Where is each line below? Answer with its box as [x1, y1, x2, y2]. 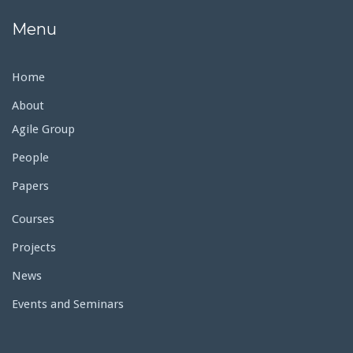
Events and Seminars [12, 297, 124, 311]
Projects [12, 240, 56, 255]
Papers [12, 179, 49, 193]
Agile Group [12, 122, 75, 136]
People [12, 150, 49, 165]
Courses [12, 212, 54, 226]
